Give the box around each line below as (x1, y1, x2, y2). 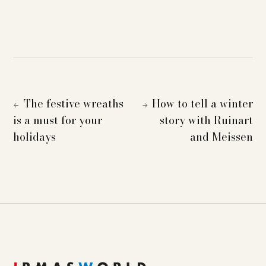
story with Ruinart (159, 112, 253, 128)
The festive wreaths (23, 95, 123, 112)
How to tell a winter (151, 95, 253, 112)
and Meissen (189, 128, 253, 145)
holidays (13, 128, 56, 145)
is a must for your (13, 112, 103, 128)
